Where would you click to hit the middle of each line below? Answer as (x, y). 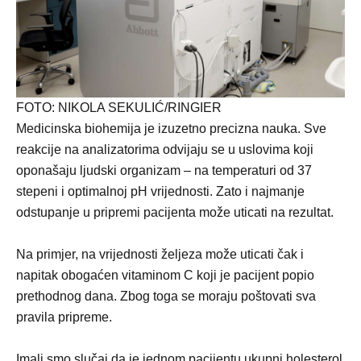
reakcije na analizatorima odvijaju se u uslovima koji (165, 150)
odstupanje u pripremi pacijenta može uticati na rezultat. (175, 213)
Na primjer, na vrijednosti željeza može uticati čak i (160, 255)
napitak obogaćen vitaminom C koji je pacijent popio (165, 276)
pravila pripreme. (64, 317)
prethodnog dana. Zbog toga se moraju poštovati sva (166, 297)
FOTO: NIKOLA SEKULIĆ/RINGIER (119, 108)
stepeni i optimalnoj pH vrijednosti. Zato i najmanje (160, 192)
